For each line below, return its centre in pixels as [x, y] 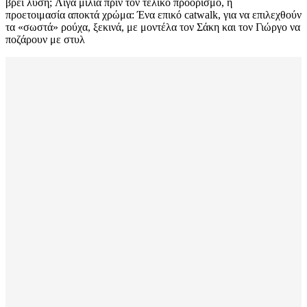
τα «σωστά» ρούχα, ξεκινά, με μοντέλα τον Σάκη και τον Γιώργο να [153, 27]
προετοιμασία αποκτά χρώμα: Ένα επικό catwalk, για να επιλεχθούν [153, 14]
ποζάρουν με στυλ [45, 39]
